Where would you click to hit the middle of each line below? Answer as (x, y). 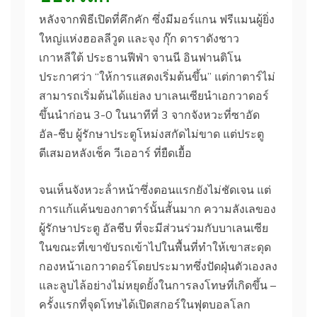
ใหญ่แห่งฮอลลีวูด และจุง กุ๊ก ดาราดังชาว (139, 38)
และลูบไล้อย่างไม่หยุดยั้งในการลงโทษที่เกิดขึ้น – (157, 285)
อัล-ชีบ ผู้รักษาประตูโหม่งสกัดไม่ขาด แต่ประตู (151, 133)
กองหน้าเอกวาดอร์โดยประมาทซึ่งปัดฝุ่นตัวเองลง (158, 266)
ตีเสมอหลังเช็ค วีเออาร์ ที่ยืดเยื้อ (115, 152)
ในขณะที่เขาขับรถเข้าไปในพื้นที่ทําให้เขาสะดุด (155, 247)
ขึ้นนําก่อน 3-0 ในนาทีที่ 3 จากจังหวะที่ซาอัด (149, 114)
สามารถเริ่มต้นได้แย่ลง (97, 95)
